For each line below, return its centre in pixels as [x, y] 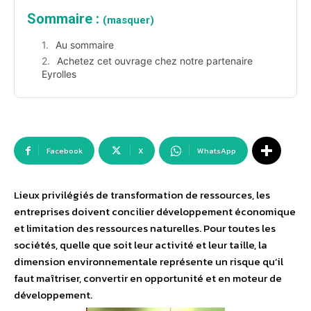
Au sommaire [85, 45]
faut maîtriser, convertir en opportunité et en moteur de [148, 278]
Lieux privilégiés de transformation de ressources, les [142, 195]
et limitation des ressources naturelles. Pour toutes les [145, 228]
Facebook [65, 151]
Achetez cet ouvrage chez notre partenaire [155, 61]
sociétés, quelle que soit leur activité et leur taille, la [141, 245]
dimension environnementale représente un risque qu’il [149, 262]
